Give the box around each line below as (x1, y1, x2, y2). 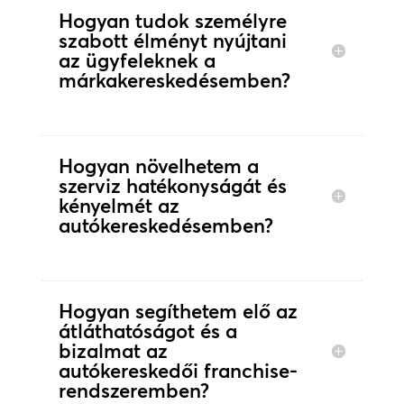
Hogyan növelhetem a (58, 153, 259, 179)
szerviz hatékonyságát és (58, 173, 287, 199)
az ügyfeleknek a (58, 48, 216, 74)
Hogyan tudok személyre (58, 8, 287, 34)
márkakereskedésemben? (58, 68, 290, 94)
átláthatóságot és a (58, 318, 237, 344)
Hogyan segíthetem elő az (58, 298, 298, 325)
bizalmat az (58, 338, 168, 364)
